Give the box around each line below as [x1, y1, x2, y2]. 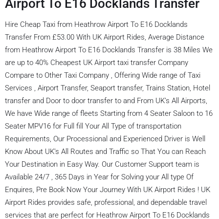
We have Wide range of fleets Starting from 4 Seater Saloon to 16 [5, 109, 213, 118]
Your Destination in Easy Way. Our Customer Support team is [5, 159, 199, 169]
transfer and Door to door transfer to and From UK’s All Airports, [5, 96, 207, 105]
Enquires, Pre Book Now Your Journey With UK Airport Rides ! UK [5, 185, 210, 194]
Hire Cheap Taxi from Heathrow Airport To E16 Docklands [5, 20, 188, 29]
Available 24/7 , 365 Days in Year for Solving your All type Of [5, 172, 194, 181]
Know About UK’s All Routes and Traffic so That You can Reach [5, 147, 206, 156]
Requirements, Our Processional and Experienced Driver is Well [5, 134, 205, 143]
